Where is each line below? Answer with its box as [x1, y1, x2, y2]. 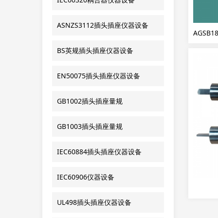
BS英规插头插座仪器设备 [57, 46, 133, 55]
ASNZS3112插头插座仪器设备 [57, 20, 148, 30]
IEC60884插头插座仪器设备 [57, 147, 142, 156]
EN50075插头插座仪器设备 [57, 71, 140, 80]
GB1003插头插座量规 [57, 122, 123, 131]
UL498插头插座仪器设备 [57, 198, 131, 207]
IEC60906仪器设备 [57, 172, 114, 182]
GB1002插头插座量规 [57, 96, 123, 106]
